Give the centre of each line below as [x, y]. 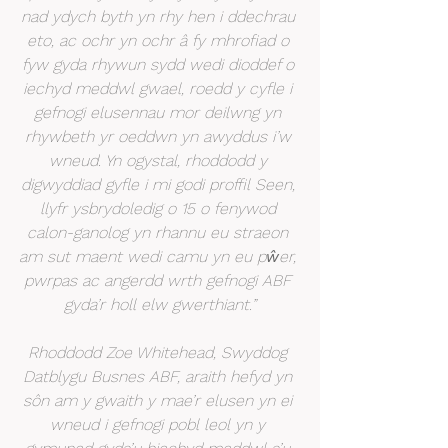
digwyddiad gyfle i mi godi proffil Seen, [160, 184]
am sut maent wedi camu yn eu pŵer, [160, 256]
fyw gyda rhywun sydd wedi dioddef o [160, 64]
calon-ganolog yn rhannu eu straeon [160, 232]
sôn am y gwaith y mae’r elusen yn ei [160, 400]
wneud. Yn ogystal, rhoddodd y [160, 160]
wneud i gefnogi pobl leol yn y [160, 424]
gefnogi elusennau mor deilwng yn [160, 112]
